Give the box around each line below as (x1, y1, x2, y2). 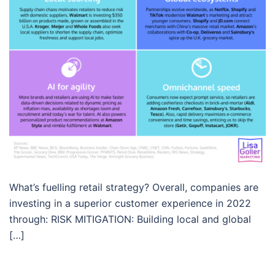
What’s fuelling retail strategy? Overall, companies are (9, 180, 258, 193)
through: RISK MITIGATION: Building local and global (9, 212, 251, 225)
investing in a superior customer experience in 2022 (9, 196, 251, 209)
